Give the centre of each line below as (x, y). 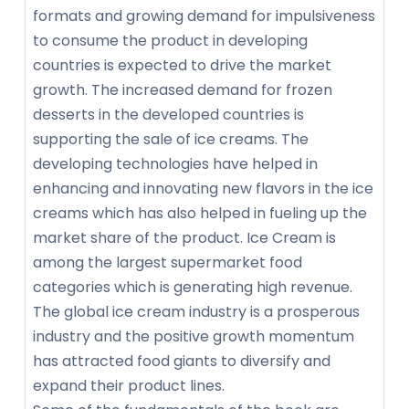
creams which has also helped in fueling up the (200, 213)
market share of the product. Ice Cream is (184, 237)
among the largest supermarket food (168, 262)
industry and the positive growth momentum (194, 336)
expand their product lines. (129, 385)
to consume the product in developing (170, 40)
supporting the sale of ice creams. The (171, 139)
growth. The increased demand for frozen (183, 89)
